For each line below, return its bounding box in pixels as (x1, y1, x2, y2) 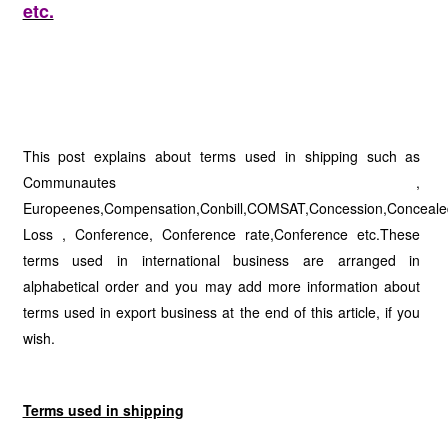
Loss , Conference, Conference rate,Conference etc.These (22, 224, 421, 244)
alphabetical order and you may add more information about (22, 276, 421, 296)
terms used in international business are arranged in (22, 250, 421, 270)
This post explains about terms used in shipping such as (22, 146, 421, 166)
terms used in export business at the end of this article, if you (22, 302, 421, 322)
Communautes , (22, 172, 421, 192)
